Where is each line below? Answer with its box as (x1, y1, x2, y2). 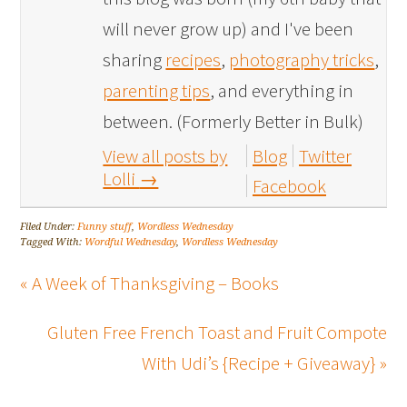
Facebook (253, 173, 326, 198)
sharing (103, 46, 166, 72)
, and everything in (210, 77, 354, 103)
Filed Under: (20, 220, 78, 233)
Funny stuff (77, 220, 133, 233)
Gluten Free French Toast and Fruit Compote (46, 319, 387, 344)
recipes (165, 46, 222, 72)
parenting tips (103, 77, 211, 103)
